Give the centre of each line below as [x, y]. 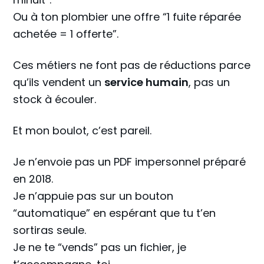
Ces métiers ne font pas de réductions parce [132, 65]
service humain [147, 82]
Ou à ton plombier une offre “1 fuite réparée [127, 17]
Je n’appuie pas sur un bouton [93, 196]
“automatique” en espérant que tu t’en [115, 213]
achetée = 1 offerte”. [66, 34]
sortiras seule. [50, 230]
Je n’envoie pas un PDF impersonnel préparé [130, 162]
